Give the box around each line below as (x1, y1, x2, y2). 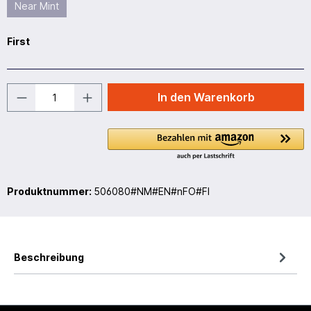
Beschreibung (14, 251, 84, 263)
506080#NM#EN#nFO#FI (94, 185, 210, 197)
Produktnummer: (7, 185, 94, 197)
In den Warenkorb (157, 90, 255, 104)
